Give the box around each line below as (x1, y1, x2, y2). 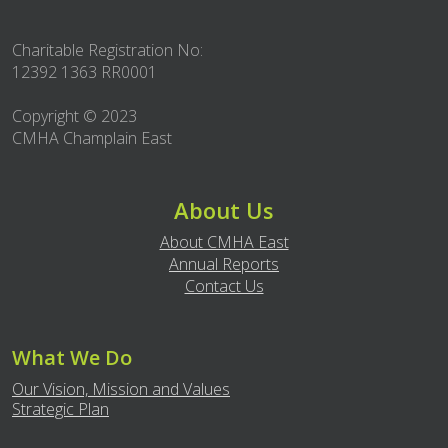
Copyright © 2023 (12, 105, 137, 127)
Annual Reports (169, 253, 279, 275)
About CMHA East (159, 231, 289, 253)
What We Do (12, 344, 132, 371)
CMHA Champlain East (12, 127, 172, 149)
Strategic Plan (12, 398, 109, 420)
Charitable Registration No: (12, 39, 203, 61)
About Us (174, 195, 274, 225)
